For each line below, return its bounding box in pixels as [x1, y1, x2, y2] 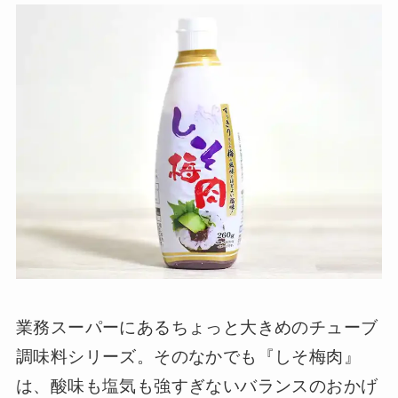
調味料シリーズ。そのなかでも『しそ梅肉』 [15, 346, 361, 366]
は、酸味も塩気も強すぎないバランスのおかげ [15, 376, 378, 395]
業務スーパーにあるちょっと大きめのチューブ [15, 317, 378, 337]
